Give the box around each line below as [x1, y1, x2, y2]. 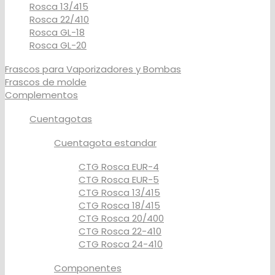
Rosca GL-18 [29, 25, 85, 39]
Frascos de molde [5, 75, 87, 88]
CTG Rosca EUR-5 [79, 172, 159, 186]
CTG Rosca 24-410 [79, 237, 163, 250]
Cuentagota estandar [54, 136, 157, 149]
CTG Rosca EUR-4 [79, 160, 159, 173]
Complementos [5, 88, 78, 101]
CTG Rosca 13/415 [79, 185, 160, 199]
